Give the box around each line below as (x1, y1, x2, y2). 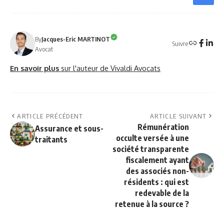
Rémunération (137, 122, 189, 132)
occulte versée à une (116, 133, 189, 143)
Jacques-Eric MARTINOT (41, 34, 110, 43)
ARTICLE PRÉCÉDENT (17, 112, 83, 120)
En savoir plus (10, 63, 61, 73)
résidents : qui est (124, 177, 189, 187)
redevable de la (135, 188, 189, 198)
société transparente (112, 144, 189, 154)
